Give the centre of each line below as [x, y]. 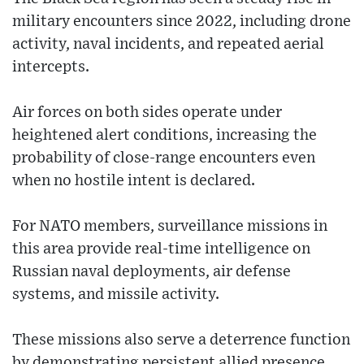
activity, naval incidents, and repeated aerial [168, 44]
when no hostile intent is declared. [134, 180]
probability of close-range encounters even [164, 158]
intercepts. [51, 67]
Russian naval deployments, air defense [152, 271]
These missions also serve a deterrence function [181, 340]
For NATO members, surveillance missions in [170, 226]
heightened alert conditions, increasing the [165, 135]
